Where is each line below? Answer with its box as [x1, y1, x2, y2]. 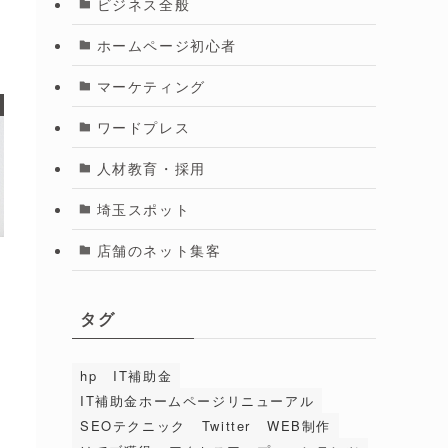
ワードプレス [96, 116, 191, 137]
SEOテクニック [80, 416, 186, 435]
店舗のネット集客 [96, 239, 222, 260]
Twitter [201, 416, 252, 435]
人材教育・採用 [96, 157, 206, 178]
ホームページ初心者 [96, 34, 237, 55]
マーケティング [96, 75, 206, 96]
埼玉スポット [96, 198, 191, 219]
